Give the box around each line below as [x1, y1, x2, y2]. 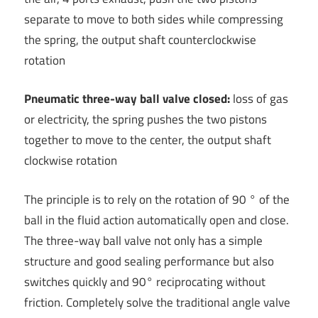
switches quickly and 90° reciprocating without [24, 272, 265, 291]
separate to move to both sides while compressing [24, 9, 283, 28]
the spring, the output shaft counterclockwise [24, 30, 256, 49]
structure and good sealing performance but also [24, 251, 274, 270]
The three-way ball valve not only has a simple [24, 231, 263, 250]
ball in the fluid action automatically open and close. [24, 210, 289, 229]
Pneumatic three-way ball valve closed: [24, 89, 230, 109]
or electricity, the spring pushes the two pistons [24, 110, 267, 129]
